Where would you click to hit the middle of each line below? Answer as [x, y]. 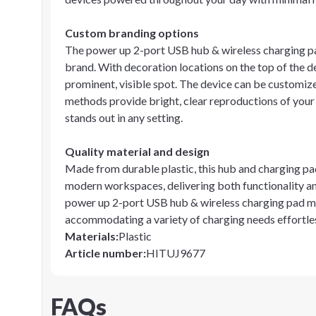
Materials [90, 236]
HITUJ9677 [176, 253]
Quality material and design [137, 151]
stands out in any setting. [124, 117]
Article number [104, 253]
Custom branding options [132, 33]
